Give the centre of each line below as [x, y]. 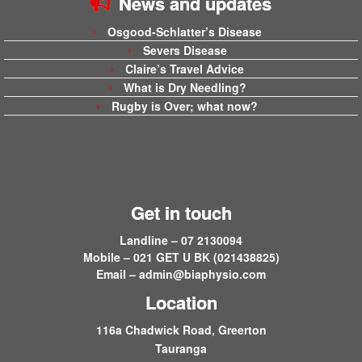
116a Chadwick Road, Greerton [181, 330]
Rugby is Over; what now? [185, 106]
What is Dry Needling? [185, 88]
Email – [118, 274]
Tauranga [181, 349]
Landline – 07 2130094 [181, 240]
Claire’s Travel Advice [185, 69]
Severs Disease [185, 51]
